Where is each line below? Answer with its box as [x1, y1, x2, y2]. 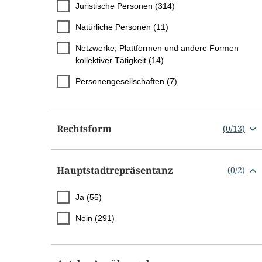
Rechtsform [57, 122, 112, 135]
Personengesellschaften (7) [75, 76, 177, 86]
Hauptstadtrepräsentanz [57, 163, 173, 177]
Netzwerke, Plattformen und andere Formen [75, 43, 239, 53]
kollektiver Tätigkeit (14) [75, 55, 164, 65]
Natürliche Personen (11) [75, 22, 168, 32]
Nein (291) [75, 213, 115, 223]
